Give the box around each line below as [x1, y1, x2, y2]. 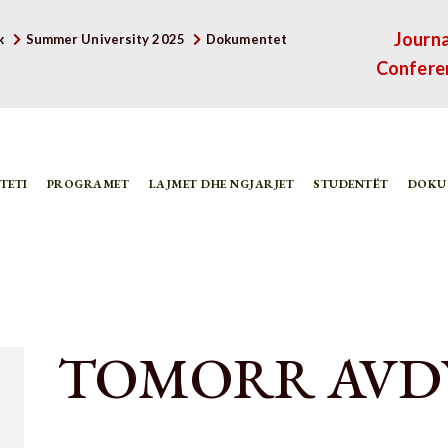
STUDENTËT [313, 175, 389, 192]
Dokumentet [206, 31, 288, 48]
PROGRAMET [46, 175, 130, 192]
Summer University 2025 [25, 31, 185, 48]
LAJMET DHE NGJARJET [148, 175, 295, 192]
